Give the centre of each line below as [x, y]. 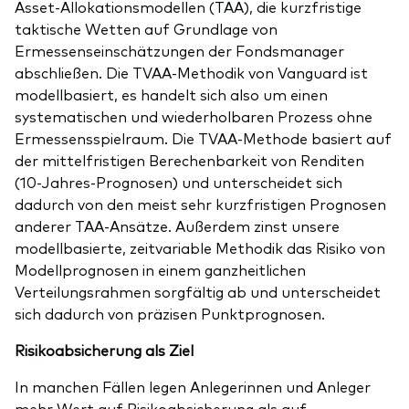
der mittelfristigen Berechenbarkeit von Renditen [189, 160]
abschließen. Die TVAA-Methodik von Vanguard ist [191, 73]
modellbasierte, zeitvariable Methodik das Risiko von [200, 248]
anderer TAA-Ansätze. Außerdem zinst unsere [177, 226]
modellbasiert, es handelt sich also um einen [171, 94]
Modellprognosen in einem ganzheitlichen [160, 270]
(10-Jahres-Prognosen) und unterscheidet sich [178, 182]
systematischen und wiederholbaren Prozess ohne [194, 116]
